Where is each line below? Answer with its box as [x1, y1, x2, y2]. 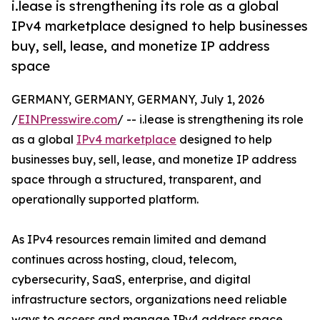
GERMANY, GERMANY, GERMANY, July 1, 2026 [11, 92, 264, 107]
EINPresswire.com [18, 112, 117, 127]
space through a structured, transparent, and [11, 172, 261, 187]
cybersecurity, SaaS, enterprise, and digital [11, 272, 251, 287]
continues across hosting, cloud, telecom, [11, 252, 236, 267]
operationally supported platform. [11, 192, 199, 207]
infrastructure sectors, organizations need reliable [11, 292, 287, 307]
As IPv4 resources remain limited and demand [11, 232, 266, 247]
